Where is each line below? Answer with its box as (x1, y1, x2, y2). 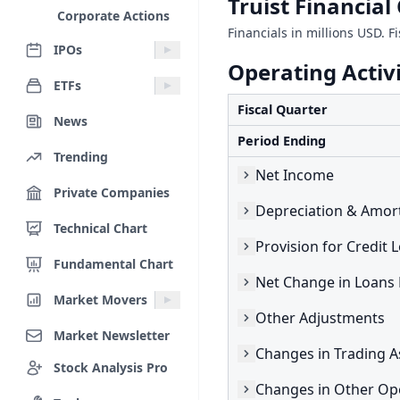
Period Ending (237, 132, 326, 149)
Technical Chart (54, 219, 147, 237)
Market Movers (54, 290, 147, 308)
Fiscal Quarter (237, 101, 328, 118)
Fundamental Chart (54, 254, 173, 272)
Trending (54, 147, 108, 165)
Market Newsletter (54, 326, 170, 344)
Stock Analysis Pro (54, 358, 168, 376)
